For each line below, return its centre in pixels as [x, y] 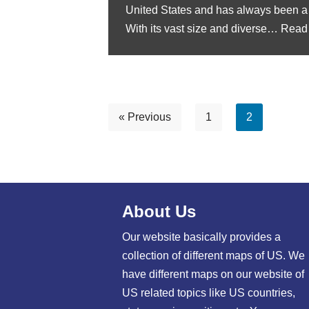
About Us [159, 211]
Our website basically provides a [201, 237]
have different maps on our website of [213, 274]
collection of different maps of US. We [213, 256]
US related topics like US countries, [209, 293]
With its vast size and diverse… [203, 29]
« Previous [145, 117]
